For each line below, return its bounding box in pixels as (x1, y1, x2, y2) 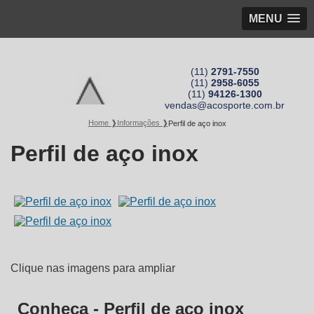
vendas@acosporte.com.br (165, 100, 285, 111)
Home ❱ (88, 118, 117, 127)
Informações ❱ (116, 118, 168, 127)
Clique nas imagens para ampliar (11, 262, 175, 275)
